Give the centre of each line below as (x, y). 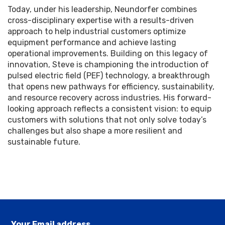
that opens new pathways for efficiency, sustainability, (111, 87)
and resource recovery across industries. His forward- (109, 98)
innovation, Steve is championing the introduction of (108, 65)
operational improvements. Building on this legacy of (108, 53)
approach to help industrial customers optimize (97, 31)
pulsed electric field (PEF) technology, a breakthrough (109, 76)
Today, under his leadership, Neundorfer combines (102, 9)
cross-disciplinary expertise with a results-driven (101, 20)
